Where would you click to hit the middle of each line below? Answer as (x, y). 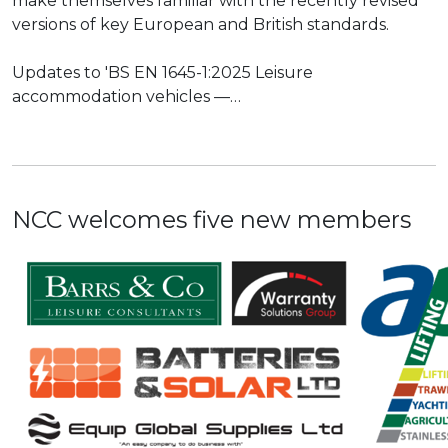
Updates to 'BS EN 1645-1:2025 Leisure (162, 72)
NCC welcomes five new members (211, 219)
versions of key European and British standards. (200, 24)
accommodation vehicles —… (126, 96)
